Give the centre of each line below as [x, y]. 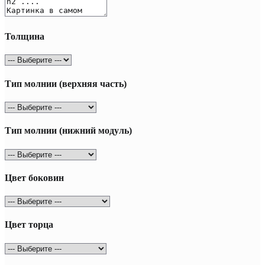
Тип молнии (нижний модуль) [68, 131]
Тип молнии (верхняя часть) [66, 83]
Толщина [25, 37]
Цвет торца [29, 225]
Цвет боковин [34, 177]
